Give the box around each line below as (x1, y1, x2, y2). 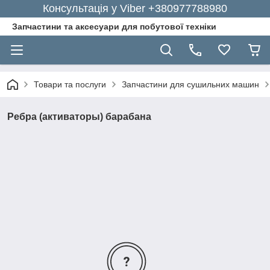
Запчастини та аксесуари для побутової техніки (12, 22, 216, 31)
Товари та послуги (34, 80, 106, 89)
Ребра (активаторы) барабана (7, 111, 151, 122)
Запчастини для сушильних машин (122, 80, 259, 89)
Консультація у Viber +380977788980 (43, 2, 227, 14)
